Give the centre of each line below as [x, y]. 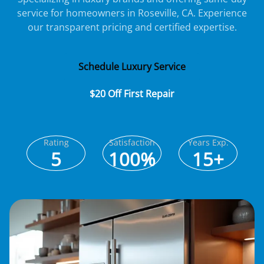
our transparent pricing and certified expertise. [132, 27]
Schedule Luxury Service [132, 67]
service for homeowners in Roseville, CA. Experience [132, 13]
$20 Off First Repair [132, 94]
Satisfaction [132, 142]
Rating [56, 142]
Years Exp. [208, 142]
